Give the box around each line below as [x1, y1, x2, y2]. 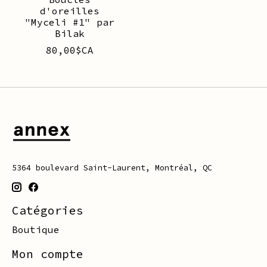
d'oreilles [39, 4, 100, 17]
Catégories [12, 203, 83, 218]
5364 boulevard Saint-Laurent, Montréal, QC [12, 162, 212, 173]
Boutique [12, 223, 60, 235]
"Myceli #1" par [24, 15, 114, 28]
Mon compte [12, 246, 83, 261]
